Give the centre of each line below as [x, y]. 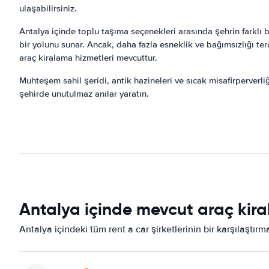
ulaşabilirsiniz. [48, 8]
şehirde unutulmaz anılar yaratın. [84, 94]
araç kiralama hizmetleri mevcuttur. [88, 58]
